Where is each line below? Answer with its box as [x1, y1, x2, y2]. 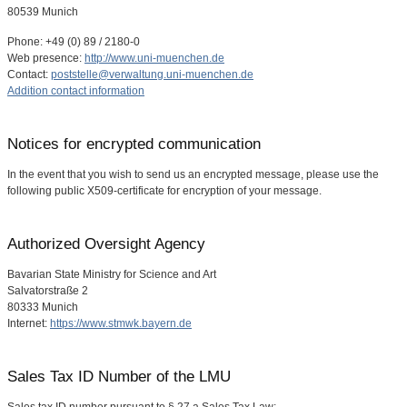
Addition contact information [7, 84, 144, 97]
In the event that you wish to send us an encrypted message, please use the [7, 168, 379, 181]
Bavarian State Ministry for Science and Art [7, 268, 216, 281]
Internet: [7, 317, 50, 330]
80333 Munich [7, 301, 78, 313]
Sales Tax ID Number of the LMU [7, 368, 231, 385]
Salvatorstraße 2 [7, 284, 88, 297]
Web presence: [7, 52, 84, 65]
